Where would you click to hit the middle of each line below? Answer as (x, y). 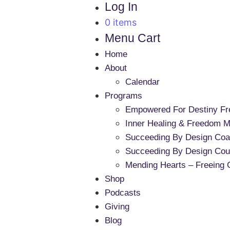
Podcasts (122, 193)
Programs (123, 96)
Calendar (142, 82)
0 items (120, 22)
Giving (117, 207)
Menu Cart (132, 38)
